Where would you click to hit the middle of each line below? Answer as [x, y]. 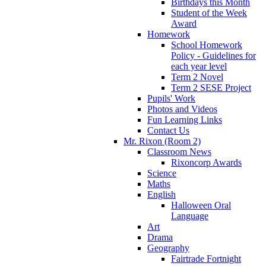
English [161, 194]
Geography [168, 248]
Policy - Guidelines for [213, 55]
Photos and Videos [182, 109]
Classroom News [179, 151]
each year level [199, 66]
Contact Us [168, 130]
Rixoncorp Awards [206, 162]
